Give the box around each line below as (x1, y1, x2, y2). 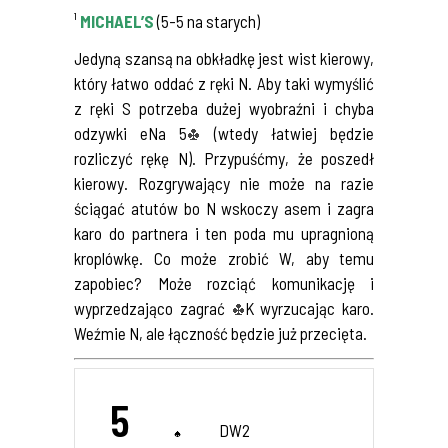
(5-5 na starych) (154, 10, 260, 31)
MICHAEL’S (80, 10, 154, 31)
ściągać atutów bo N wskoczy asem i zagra (74, 197, 374, 218)
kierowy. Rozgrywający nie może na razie (74, 172, 374, 193)
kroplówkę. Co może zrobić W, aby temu (74, 247, 374, 268)
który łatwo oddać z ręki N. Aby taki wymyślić (74, 72, 374, 93)
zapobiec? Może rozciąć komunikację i (74, 272, 374, 293)
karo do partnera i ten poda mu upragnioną (74, 222, 374, 243)
